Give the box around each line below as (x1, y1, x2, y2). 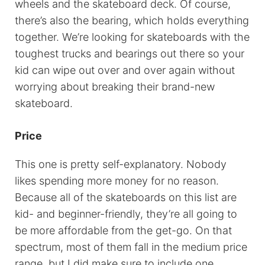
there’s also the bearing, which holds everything (15, 14, 249, 27)
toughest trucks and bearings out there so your (15, 47, 244, 60)
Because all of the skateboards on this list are (15, 191, 237, 204)
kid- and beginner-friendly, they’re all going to (15, 208, 237, 221)
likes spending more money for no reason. (15, 174, 219, 188)
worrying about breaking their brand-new (15, 80, 215, 93)
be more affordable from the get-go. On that (15, 224, 232, 237)
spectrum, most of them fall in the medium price (15, 241, 247, 254)
